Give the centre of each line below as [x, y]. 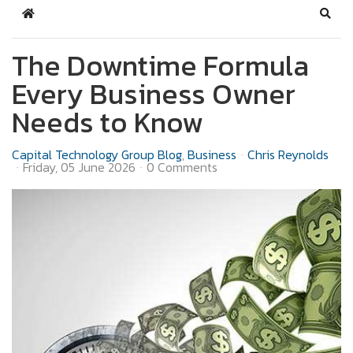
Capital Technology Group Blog [97, 154]
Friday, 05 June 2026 [79, 167]
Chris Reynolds [288, 154]
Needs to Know [108, 122]
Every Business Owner [154, 93]
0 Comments [182, 167]
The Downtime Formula [160, 65]
